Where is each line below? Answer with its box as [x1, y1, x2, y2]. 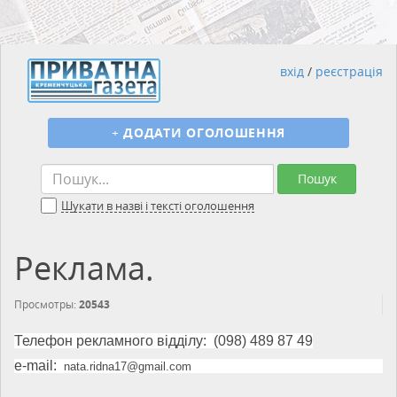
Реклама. [14, 246, 154, 289]
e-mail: [14, 358, 57, 373]
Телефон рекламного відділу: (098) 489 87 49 [14, 333, 313, 348]
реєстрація [315, 63, 383, 80]
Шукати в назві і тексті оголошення [61, 198, 254, 214]
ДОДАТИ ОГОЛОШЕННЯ [123, 124, 286, 141]
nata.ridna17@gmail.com [64, 360, 191, 373]
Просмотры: [14, 297, 79, 311]
